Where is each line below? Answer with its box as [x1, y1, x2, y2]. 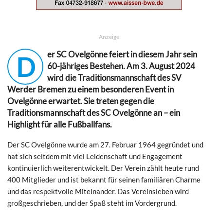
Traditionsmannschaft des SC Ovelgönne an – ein [7, 108, 180, 118]
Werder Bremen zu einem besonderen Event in [7, 84, 174, 94]
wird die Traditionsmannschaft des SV [47, 73, 182, 83]
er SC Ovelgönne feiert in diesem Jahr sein [47, 49, 197, 59]
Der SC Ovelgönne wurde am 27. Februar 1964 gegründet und [7, 140, 203, 149]
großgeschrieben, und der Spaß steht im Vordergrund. [7, 198, 177, 207]
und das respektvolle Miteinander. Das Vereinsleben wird [7, 186, 189, 196]
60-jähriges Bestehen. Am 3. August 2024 [47, 61, 195, 71]
